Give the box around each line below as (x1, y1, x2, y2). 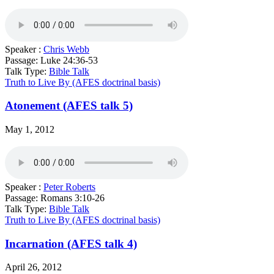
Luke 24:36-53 (40, 54, 98, 65)
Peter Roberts (43, 182, 95, 192)
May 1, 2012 (5, 124, 54, 135)
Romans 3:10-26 (40, 193, 105, 203)
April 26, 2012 (5, 262, 62, 273)
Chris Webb (43, 43, 89, 54)
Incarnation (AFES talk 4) (5, 237, 137, 250)
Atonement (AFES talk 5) (5, 99, 133, 113)
